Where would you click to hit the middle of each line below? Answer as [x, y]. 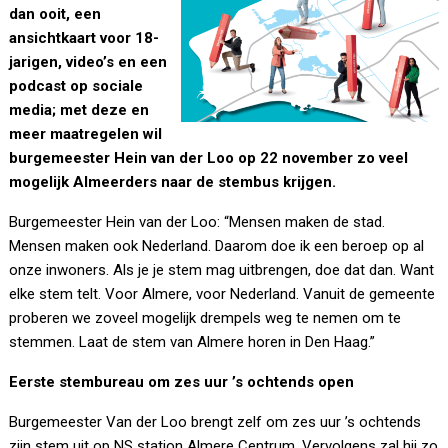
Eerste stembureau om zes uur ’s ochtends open [182, 382]
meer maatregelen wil [86, 134]
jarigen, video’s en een [88, 62]
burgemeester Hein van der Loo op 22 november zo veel [209, 158]
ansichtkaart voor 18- [84, 38]
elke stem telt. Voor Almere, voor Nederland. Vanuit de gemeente [222, 294]
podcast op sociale [76, 86]
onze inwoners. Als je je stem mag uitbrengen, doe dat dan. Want [222, 270]
